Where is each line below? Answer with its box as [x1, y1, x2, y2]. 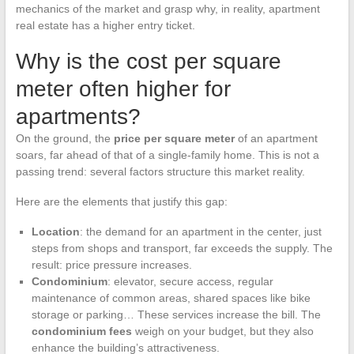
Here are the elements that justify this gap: [15, 194, 228, 208]
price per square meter [113, 131, 235, 145]
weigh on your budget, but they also [131, 324, 314, 337]
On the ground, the [15, 131, 114, 145]
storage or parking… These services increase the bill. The [31, 307, 321, 321]
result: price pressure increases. [31, 258, 192, 271]
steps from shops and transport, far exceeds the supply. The [31, 241, 333, 254]
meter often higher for [15, 76, 231, 101]
